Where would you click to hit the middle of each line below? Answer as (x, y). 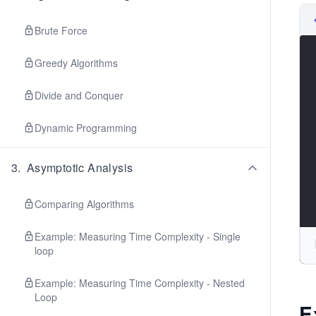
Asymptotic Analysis (80, 168)
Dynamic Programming (86, 128)
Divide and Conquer (79, 95)
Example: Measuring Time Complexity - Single (138, 236)
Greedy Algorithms (76, 63)
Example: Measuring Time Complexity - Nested (140, 283)
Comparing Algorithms (84, 204)
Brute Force (61, 30)
